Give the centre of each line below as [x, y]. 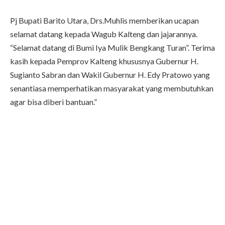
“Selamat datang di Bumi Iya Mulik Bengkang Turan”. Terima [113, 48]
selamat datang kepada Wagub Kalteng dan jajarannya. [104, 34]
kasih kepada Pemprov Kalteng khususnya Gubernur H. [104, 61]
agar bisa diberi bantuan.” [53, 102]
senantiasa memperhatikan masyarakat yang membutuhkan [112, 88]
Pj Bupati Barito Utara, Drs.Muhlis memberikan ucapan [104, 21]
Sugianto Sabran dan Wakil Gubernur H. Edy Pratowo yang [110, 75]
